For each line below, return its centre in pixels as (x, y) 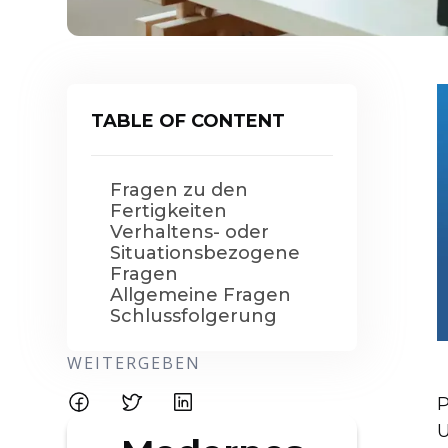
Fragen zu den (179, 190)
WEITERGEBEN (134, 363)
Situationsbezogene (205, 253)
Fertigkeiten (169, 211)
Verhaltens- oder (190, 232)
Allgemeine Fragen (203, 295)
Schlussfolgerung (194, 316)
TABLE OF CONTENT (188, 121)
